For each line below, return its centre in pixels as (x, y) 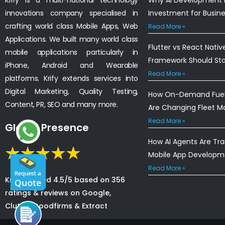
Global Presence (47, 127)
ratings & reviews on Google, (58, 193)
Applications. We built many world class (72, 39)
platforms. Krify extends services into (72, 78)
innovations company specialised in (72, 13)
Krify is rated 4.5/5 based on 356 (65, 180)
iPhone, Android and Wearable (72, 65)
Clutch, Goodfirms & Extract (56, 206)
